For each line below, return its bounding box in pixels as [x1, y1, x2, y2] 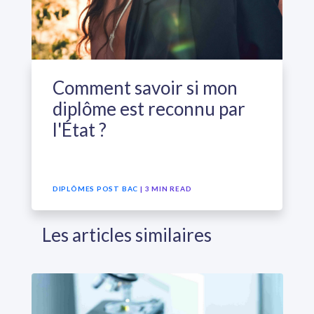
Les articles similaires [41, 224, 212, 246]
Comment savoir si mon [52, 76, 238, 99]
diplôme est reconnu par [52, 97, 245, 120]
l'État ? [52, 118, 107, 141]
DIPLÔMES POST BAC [52, 184, 139, 193]
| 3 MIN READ [139, 184, 192, 193]
